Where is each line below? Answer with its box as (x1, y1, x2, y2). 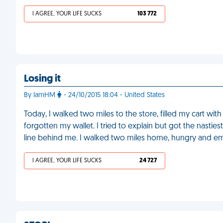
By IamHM (24, 92, 57, 99)
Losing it (24, 74, 61, 84)
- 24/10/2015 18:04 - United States (62, 92, 165, 99)
